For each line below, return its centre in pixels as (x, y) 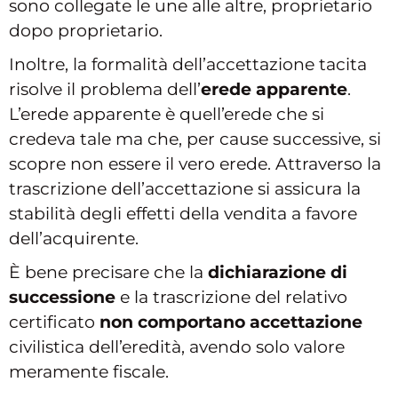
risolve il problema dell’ (105, 90)
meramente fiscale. (89, 372)
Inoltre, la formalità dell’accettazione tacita (188, 65)
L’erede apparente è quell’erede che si (167, 115)
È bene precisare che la (108, 273)
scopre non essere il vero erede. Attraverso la (195, 164)
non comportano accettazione (231, 322)
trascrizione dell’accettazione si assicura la (185, 189)
